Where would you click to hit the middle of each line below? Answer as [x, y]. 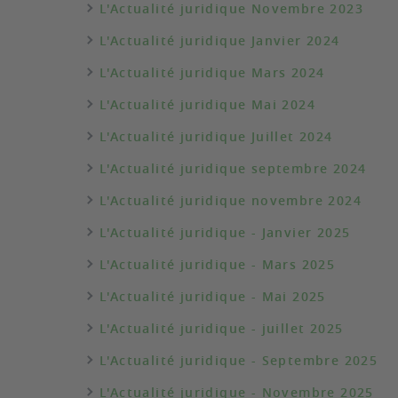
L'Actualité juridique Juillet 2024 [216, 136]
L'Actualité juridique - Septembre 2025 [239, 360]
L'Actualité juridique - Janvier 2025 [225, 232]
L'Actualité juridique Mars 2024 [212, 72]
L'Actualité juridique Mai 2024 [207, 104]
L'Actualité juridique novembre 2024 [231, 200]
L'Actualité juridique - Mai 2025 [213, 296]
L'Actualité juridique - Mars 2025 [218, 264]
